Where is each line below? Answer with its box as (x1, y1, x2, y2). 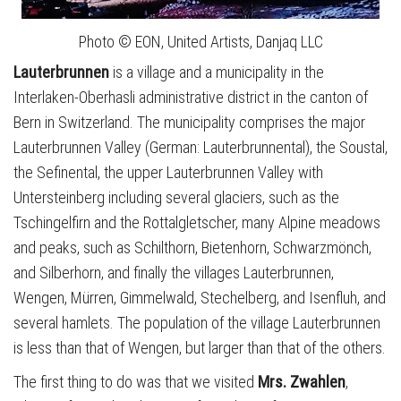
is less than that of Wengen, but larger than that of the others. (13, 337, 386, 357)
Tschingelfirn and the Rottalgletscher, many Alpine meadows (13, 212, 380, 232)
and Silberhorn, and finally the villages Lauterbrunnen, (13, 262, 334, 282)
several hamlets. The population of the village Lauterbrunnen (13, 312, 380, 332)
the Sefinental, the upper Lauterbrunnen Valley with (13, 162, 323, 182)
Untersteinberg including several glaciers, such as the (13, 187, 339, 207)
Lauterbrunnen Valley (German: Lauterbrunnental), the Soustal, (13, 137, 388, 157)
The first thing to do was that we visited (13, 371, 258, 391)
